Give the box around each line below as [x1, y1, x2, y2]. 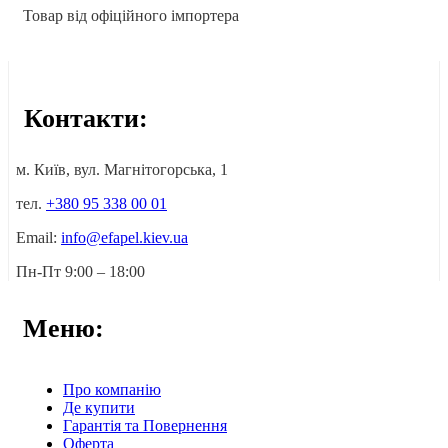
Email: [16, 229, 61, 247]
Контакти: [24, 104, 148, 134]
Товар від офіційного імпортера [23, 7, 239, 25]
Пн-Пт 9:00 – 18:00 [16, 263, 145, 281]
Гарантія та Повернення [63, 417, 227, 435]
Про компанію [63, 381, 161, 399]
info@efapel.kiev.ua [61, 229, 188, 247]
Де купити [63, 399, 135, 417]
